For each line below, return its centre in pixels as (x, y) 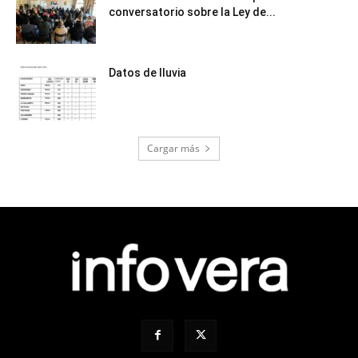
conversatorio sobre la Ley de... (192, 12)
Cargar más (173, 148)
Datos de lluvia (147, 72)
